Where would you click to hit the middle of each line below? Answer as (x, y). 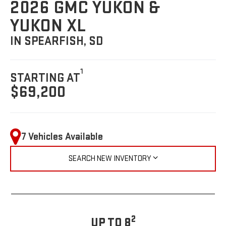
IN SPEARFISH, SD (57, 41)
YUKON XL (48, 26)
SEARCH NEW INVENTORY (110, 158)
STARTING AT (45, 78)
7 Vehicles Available (62, 136)
